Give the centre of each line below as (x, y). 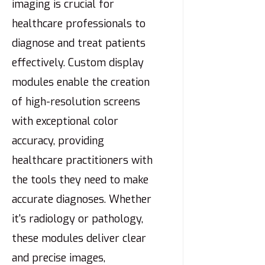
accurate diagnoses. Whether (82, 200)
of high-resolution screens (76, 102)
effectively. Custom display (78, 63)
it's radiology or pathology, (77, 219)
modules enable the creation (81, 83)
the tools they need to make (80, 180)
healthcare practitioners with (82, 161)
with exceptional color (65, 122)
